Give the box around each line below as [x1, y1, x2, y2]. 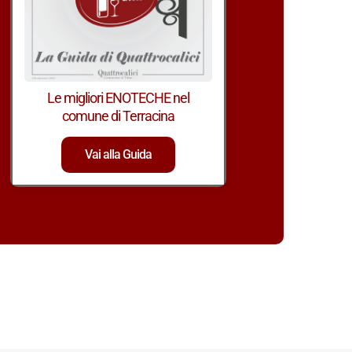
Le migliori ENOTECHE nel [47, 90, 190, 107]
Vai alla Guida [85, 147, 152, 163]
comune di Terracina [62, 108, 175, 125]
